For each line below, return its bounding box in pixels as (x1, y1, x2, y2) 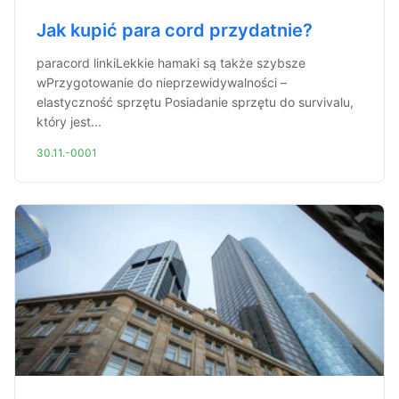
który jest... (37, 114, 102, 129)
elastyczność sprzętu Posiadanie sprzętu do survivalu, (37, 94, 354, 110)
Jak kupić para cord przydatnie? (37, 20, 313, 41)
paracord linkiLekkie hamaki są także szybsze (37, 55, 305, 70)
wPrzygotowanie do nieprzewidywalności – (37, 75, 287, 90)
